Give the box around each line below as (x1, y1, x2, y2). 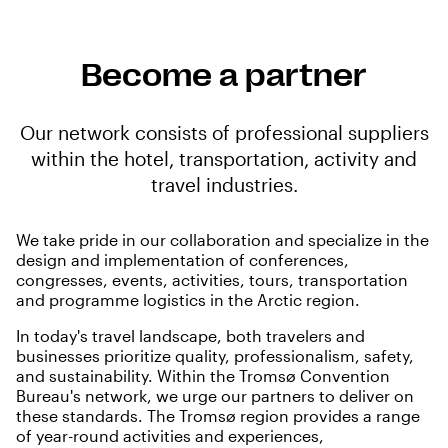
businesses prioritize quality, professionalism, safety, (16, 346, 414, 366)
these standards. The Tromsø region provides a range (16, 406, 420, 426)
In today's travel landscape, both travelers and (16, 326, 365, 346)
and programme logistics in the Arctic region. (16, 290, 360, 310)
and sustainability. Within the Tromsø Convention (16, 366, 390, 386)
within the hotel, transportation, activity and (31, 147, 417, 171)
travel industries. (150, 173, 298, 197)
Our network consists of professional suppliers (19, 121, 429, 145)
